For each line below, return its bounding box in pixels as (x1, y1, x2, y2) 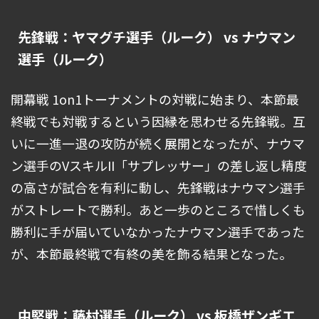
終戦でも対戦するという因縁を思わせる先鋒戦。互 (11, 112, 305, 131)
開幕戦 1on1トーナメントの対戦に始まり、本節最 (11, 90, 299, 109)
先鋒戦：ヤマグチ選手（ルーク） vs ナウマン (18, 27, 296, 48)
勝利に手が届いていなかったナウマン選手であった (11, 222, 305, 241)
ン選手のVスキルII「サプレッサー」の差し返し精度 (11, 156, 307, 175)
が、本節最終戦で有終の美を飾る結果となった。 (11, 244, 292, 263)
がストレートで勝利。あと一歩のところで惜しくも (11, 200, 305, 219)
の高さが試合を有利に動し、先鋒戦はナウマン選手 (11, 178, 305, 197)
